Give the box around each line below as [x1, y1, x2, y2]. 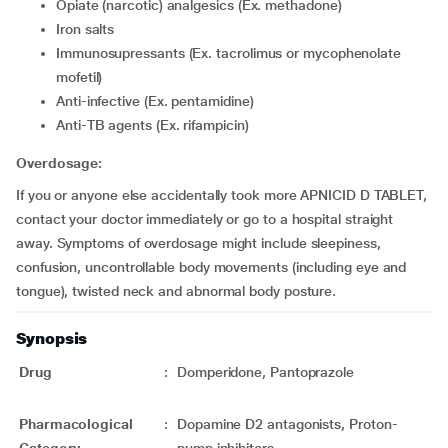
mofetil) [56, 69, 103, 85]
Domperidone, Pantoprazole [177, 364, 354, 380]
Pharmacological [19, 416, 133, 432]
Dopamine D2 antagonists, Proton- [177, 416, 398, 432]
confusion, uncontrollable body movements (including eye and [16, 259, 407, 275]
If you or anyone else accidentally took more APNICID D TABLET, [16, 187, 428, 203]
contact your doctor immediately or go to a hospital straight [16, 211, 394, 227]
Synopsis [16, 329, 88, 348]
